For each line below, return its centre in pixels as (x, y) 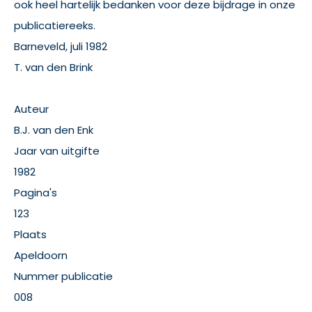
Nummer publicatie (63, 276)
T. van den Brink (53, 67)
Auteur (31, 109)
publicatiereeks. (55, 25)
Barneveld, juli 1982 (61, 46)
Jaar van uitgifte (57, 151)
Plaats (30, 234)
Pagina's (36, 193)
